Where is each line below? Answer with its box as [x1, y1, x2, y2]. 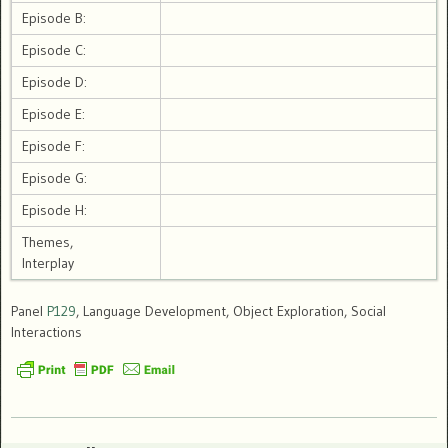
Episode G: [22, 169, 87, 188]
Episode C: [22, 41, 86, 60]
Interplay [22, 254, 74, 273]
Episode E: [22, 105, 85, 124]
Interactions [11, 323, 82, 342]
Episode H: [22, 201, 87, 220]
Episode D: [22, 73, 87, 92]
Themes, [22, 233, 73, 252]
